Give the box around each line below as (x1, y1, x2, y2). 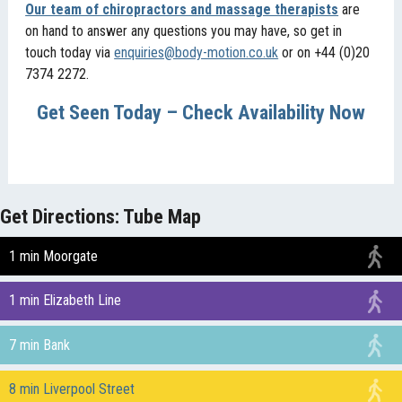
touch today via (25, 44, 115, 62)
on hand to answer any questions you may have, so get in (25, 22, 343, 40)
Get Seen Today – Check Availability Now (36, 100, 365, 125)
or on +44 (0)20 (278, 44, 371, 62)
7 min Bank (8, 336, 70, 354)
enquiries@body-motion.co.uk (114, 44, 279, 62)
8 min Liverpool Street (8, 380, 135, 398)
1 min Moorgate (8, 247, 98, 265)
